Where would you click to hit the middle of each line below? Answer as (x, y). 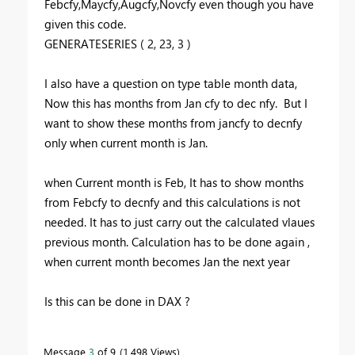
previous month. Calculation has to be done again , (177, 242)
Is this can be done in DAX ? (119, 302)
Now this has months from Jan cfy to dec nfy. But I (176, 103)
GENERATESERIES (91, 44)
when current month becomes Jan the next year (167, 262)
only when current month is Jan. (126, 143)
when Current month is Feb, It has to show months (174, 183)
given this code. (87, 24)
